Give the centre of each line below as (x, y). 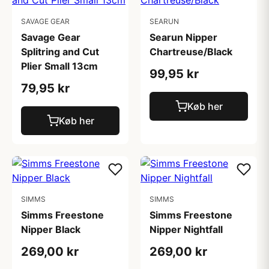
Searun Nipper (183, 37)
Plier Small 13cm (59, 66)
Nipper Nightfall (186, 229)
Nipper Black (51, 229)
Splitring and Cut (60, 52)
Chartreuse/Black (191, 52)
